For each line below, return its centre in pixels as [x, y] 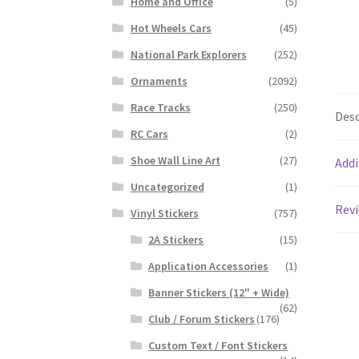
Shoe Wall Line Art [175, 160]
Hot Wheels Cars [171, 28]
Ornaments [159, 81]
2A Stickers [176, 239]
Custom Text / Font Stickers [218, 345]
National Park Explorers [188, 54]
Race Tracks [160, 107]
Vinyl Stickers [164, 213]
